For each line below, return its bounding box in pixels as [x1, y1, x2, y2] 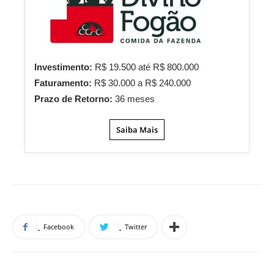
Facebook [43, 222, 74, 231]
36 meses [115, 94, 155, 104]
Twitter [125, 222, 147, 231]
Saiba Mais [116, 124, 158, 135]
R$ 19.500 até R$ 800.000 [95, 62, 199, 72]
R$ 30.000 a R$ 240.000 [94, 78, 191, 88]
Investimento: [34, 62, 95, 72]
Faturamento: [34, 78, 94, 88]
